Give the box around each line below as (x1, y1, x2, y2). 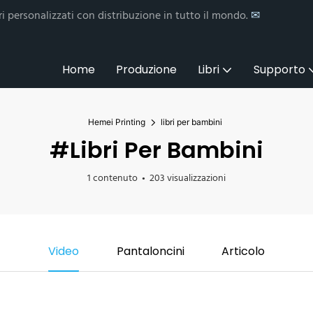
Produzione (116, 61, 177, 78)
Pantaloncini (116, 243, 184, 259)
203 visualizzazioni (150, 170, 226, 187)
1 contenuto (87, 170, 138, 187)
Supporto (254, 61, 305, 78)
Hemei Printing (87, 117, 145, 127)
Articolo (221, 243, 265, 259)
